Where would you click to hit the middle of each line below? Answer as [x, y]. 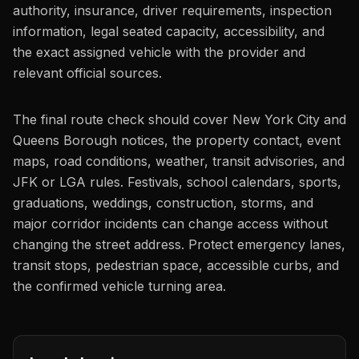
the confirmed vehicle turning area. [119, 286]
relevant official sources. [87, 73]
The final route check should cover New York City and [179, 119]
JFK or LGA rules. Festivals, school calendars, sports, [177, 182]
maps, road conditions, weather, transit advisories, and [179, 161]
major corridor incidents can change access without [170, 224]
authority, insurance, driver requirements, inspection [172, 10]
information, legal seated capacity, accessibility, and [169, 31]
